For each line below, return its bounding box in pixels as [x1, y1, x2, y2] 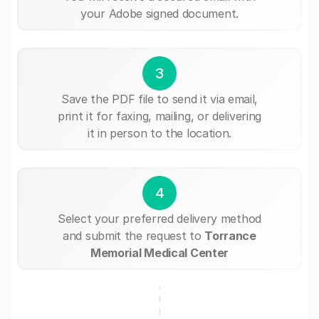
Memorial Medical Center [90, 245, 229, 260]
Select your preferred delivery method [58, 211, 261, 226]
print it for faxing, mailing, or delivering [57, 108, 262, 123]
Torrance [204, 228, 256, 243]
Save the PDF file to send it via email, [61, 91, 258, 106]
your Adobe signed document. [80, 6, 239, 21]
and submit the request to [63, 228, 205, 243]
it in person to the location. [87, 125, 232, 140]
